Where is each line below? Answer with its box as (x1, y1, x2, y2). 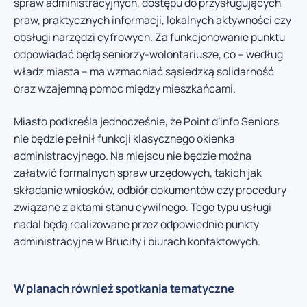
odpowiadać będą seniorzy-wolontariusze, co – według (14, 47, 283, 62)
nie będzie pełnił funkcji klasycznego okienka (14, 130, 235, 146)
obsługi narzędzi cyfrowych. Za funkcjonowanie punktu (14, 29, 285, 45)
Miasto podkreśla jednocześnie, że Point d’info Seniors (14, 113, 279, 129)
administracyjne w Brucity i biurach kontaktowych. (14, 233, 260, 249)
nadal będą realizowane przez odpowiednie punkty (14, 216, 259, 232)
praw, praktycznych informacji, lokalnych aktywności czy (14, 12, 291, 28)
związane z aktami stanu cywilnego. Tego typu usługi (14, 199, 271, 214)
